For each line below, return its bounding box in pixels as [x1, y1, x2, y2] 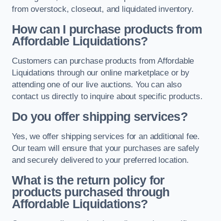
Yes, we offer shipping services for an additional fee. [12, 132, 200, 142]
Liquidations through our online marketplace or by [12, 68, 189, 78]
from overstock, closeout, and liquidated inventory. [12, 4, 194, 14]
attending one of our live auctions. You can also [12, 80, 182, 90]
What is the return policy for [12, 173, 165, 187]
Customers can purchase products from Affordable [12, 56, 194, 66]
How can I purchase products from [12, 22, 202, 36]
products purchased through [12, 185, 170, 199]
